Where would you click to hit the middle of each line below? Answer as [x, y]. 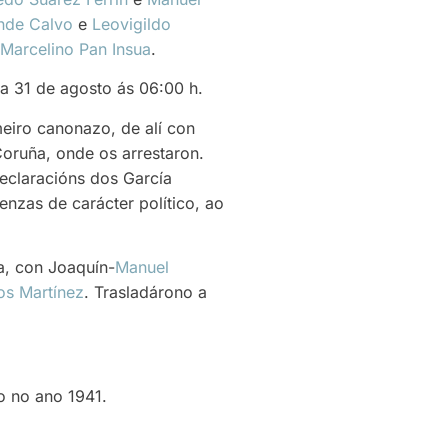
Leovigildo [131, 23]
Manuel [142, 266]
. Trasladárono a [145, 291]
